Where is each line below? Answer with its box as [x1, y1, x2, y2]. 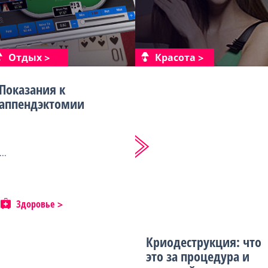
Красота [155, 51, 196, 64]
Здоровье [16, 197, 54, 211]
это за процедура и [146, 247, 249, 265]
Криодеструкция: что [146, 233, 261, 251]
